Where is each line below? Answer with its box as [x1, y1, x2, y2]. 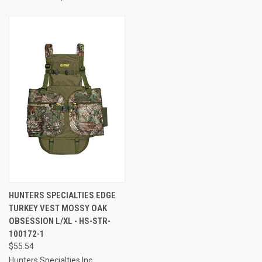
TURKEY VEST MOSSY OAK [9, 202, 107, 213]
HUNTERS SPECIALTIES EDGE [9, 189, 116, 201]
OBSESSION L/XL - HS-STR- [9, 215, 111, 226]
